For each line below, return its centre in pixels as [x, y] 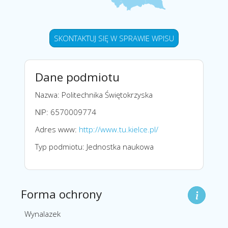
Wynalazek [42, 214]
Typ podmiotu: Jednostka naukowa [94, 146]
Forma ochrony [61, 194]
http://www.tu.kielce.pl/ [119, 129]
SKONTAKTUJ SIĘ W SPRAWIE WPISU [114, 38]
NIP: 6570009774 [66, 112]
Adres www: [57, 129]
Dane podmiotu [77, 77]
